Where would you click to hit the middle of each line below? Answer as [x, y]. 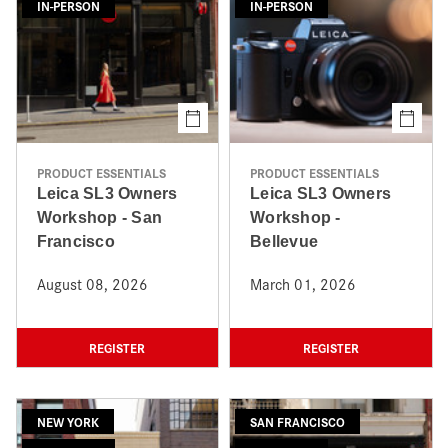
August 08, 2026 [92, 283]
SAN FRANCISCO [297, 421]
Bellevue [284, 241]
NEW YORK [67, 421]
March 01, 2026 [303, 283]
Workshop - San [99, 217]
